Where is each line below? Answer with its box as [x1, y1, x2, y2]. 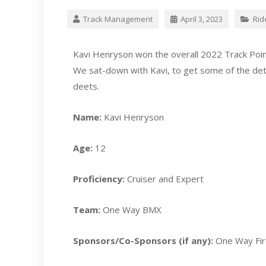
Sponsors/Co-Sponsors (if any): [73, 235, 213, 247]
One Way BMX [103, 204, 161, 216]
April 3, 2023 [180, 14, 223, 25]
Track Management [83, 14, 153, 25]
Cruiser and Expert [125, 173, 204, 185]
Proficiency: [73, 173, 125, 185]
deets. [73, 80, 99, 93]
